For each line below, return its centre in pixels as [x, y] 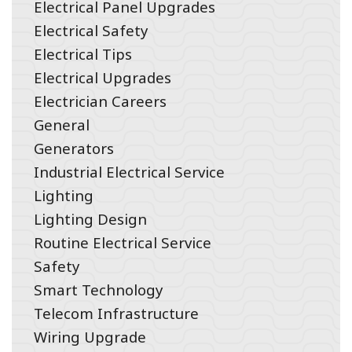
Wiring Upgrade [90, 336]
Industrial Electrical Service [129, 171]
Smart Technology [98, 289]
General [61, 124]
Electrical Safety [90, 30]
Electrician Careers [100, 101]
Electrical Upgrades [102, 77]
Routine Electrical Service [122, 242]
